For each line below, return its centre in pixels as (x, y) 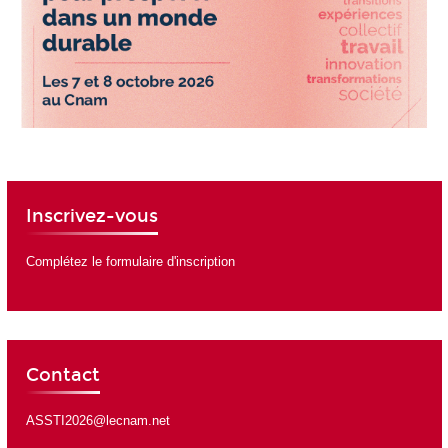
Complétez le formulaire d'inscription (130, 262)
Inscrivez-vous (91, 215)
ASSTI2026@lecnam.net (97, 421)
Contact (62, 374)
